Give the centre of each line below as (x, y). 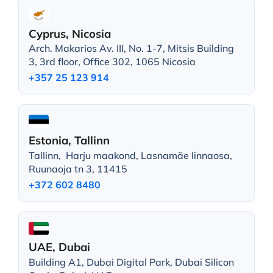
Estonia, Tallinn (69, 140)
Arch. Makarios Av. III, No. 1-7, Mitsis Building (131, 48)
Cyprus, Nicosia (69, 33)
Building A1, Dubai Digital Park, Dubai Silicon (131, 262)
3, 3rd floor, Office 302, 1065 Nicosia (112, 62)
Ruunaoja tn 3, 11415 (78, 168)
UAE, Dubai (59, 247)
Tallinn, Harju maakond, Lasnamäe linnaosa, (130, 155)
